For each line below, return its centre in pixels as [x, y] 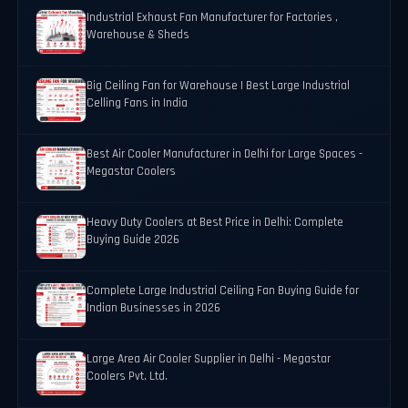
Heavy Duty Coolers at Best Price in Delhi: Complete [215, 223]
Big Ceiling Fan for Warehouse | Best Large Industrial [219, 87]
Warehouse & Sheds [138, 36]
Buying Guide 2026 [133, 240]
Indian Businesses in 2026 [154, 309]
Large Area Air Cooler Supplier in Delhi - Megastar [209, 360]
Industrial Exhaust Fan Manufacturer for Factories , [213, 18]
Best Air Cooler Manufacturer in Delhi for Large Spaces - [225, 155]
